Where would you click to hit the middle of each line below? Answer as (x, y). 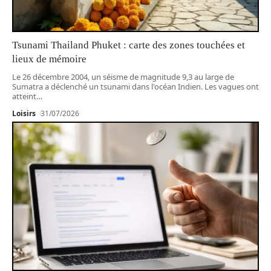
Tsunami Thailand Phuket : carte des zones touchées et (129, 45)
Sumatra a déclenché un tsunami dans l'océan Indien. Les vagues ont (135, 87)
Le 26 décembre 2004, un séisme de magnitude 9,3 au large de (123, 77)
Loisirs (24, 114)
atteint (24, 96)
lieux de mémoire (49, 59)
